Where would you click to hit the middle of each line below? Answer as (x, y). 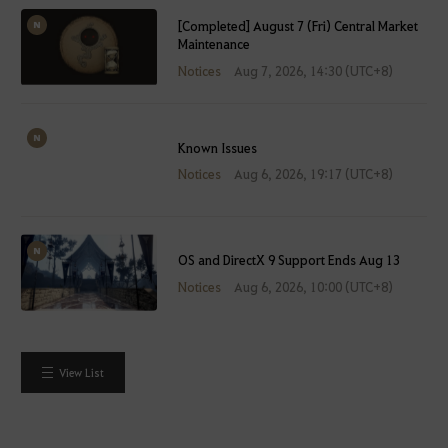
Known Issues (218, 147)
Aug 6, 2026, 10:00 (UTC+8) (313, 287)
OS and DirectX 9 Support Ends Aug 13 (289, 260)
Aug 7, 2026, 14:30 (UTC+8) (313, 70)
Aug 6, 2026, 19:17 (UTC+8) (313, 174)
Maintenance (214, 43)
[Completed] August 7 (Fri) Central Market (298, 25)
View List (81, 372)
